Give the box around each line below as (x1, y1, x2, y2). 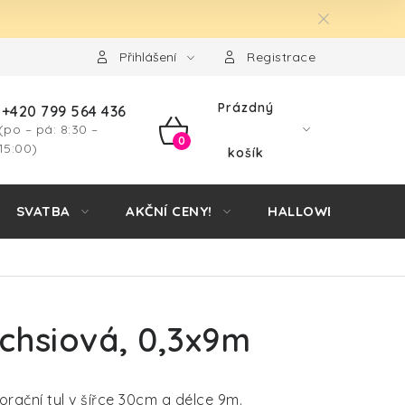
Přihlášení (118, 49, 176, 65)
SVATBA (15, 202, 71, 220)
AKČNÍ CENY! (126, 202, 212, 220)
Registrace (247, 49, 316, 65)
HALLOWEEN (268, 202, 353, 220)
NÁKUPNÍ (157, 139, 250, 163)
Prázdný (218, 99, 275, 116)
